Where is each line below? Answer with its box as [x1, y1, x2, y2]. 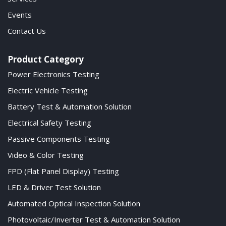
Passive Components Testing [8, 134, 110, 144]
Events [8, 10, 32, 20]
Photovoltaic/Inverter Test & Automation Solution [8, 214, 180, 225]
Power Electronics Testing [8, 69, 99, 80]
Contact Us [8, 26, 46, 36]
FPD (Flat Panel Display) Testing [8, 166, 119, 177]
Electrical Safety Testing [8, 118, 91, 128]
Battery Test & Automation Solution [8, 101, 132, 112]
